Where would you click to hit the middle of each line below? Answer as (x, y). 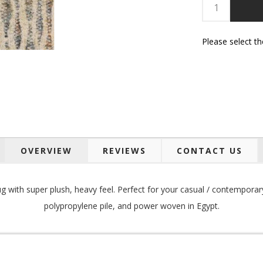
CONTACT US (210, 150)
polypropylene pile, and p (91, 205)
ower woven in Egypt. (179, 205)
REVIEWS (124, 150)
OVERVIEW (46, 150)
